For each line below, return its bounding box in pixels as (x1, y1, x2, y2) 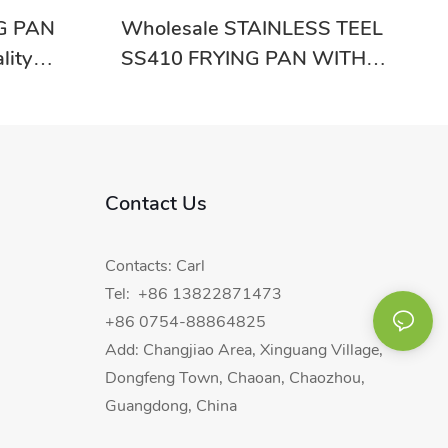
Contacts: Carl (104, 254, 205, 277)
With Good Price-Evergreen (120, 105, 374, 133)
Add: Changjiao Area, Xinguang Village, (104, 338, 383, 361)
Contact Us (104, 189, 207, 217)
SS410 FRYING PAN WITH (120, 45, 366, 73)
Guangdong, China (104, 394, 237, 417)
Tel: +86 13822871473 (104, 282, 282, 305)
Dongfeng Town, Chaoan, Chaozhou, (104, 366, 365, 389)
